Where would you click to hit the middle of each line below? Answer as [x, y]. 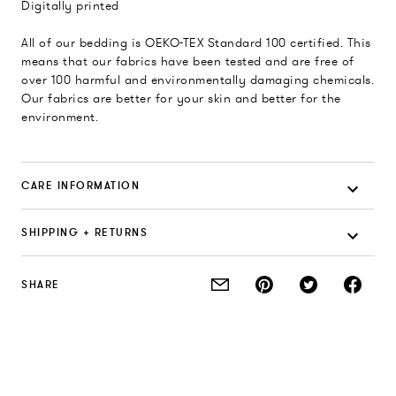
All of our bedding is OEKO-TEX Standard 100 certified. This [196, 43]
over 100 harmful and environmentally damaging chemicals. [198, 80]
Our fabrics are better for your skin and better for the [181, 99]
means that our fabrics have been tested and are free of [188, 61]
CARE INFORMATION [80, 186]
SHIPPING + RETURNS [84, 232]
